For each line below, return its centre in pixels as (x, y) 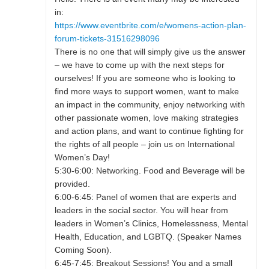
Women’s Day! (82, 158)
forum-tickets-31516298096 (107, 39)
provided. (72, 184)
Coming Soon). (83, 250)
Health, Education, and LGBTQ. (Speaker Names (148, 237)
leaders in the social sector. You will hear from (141, 211)
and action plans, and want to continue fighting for (149, 131)
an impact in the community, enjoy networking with (150, 105)
